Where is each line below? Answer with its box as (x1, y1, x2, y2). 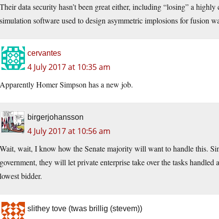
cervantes (27, 49, 61, 58)
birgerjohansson (27, 113, 84, 122)
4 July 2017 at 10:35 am (27, 62, 110, 73)
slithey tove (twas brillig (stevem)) (27, 204, 142, 213)
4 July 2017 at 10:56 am (27, 126, 110, 137)
